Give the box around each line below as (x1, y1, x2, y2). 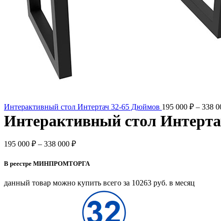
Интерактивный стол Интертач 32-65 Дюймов (4, 103, 162, 111)
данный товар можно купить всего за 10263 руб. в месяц (4, 179, 195, 187)
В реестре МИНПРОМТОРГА (4, 160, 90, 168)
